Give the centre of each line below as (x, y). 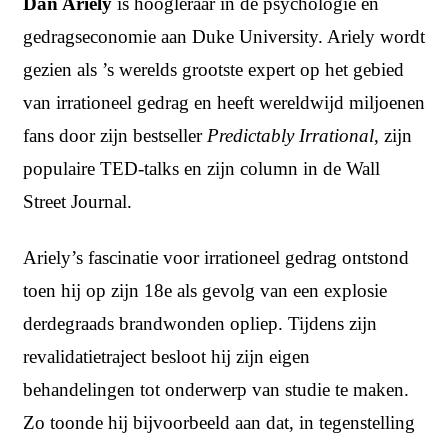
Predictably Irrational (290, 136)
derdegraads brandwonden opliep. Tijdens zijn (200, 324)
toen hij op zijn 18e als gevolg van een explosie (205, 291)
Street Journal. (77, 202)
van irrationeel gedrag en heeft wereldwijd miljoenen (224, 103)
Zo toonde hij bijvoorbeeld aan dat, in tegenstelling (219, 423)
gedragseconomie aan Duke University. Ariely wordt (224, 37)
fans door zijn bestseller (115, 136)
